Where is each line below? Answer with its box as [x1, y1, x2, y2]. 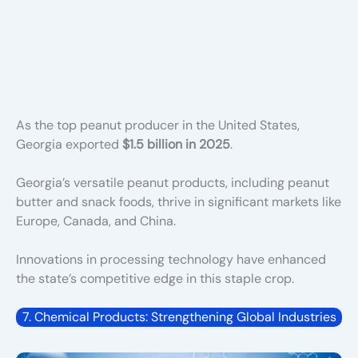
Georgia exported [16, 135, 122, 153]
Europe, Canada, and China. [16, 212, 176, 229]
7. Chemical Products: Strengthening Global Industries [22, 308, 336, 325]
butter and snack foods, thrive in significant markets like [16, 193, 341, 210]
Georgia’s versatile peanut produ [16, 173, 207, 191]
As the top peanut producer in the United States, [16, 116, 300, 133]
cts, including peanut [207, 173, 329, 191]
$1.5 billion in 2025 [122, 135, 230, 153]
